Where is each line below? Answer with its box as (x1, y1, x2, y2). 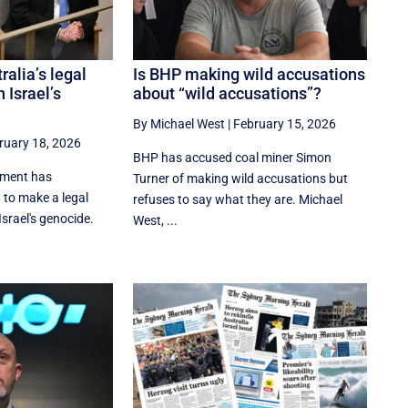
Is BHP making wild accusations (133, 65, 366, 85)
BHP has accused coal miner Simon (133, 150, 332, 166)
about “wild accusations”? (133, 84, 322, 104)
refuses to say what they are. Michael (133, 192, 343, 208)
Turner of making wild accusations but (133, 171, 349, 187)
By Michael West (133, 117, 226, 132)
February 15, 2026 (233, 117, 337, 132)
